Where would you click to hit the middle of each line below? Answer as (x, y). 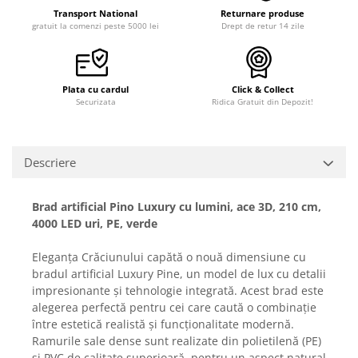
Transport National (95, 13)
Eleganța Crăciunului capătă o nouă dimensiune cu (169, 257)
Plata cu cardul (95, 89)
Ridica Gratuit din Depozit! (263, 101)
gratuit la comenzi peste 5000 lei (95, 25)
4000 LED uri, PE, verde (96, 223)
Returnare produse (263, 13)
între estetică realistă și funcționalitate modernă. (163, 324)
